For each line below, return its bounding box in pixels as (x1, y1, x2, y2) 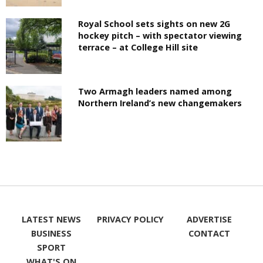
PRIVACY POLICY (96, 214, 164, 225)
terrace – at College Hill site (78, 42, 198, 53)
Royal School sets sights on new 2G (78, 18, 231, 29)
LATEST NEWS (21, 214, 81, 225)
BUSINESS (31, 228, 72, 240)
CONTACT (188, 228, 231, 240)
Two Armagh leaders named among (78, 86, 232, 97)
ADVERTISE (187, 214, 232, 225)
